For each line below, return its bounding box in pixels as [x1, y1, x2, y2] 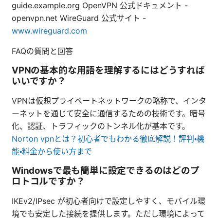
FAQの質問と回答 [12, 46, 73, 56]
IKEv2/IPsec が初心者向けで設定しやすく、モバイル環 [12, 196, 205, 206]
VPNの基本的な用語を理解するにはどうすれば [12, 64, 205, 76]
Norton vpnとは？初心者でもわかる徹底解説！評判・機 [12, 133, 204, 144]
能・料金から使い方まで [12, 146, 92, 156]
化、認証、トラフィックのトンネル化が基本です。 [12, 121, 190, 131]
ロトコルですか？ [12, 175, 85, 187]
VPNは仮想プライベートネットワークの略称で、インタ [12, 95, 206, 106]
